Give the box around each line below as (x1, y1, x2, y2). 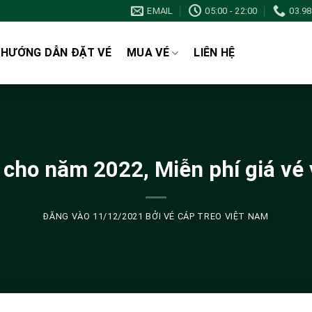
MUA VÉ (127, 46, 169, 59)
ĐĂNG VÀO (43, 211, 93, 222)
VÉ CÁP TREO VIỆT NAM (163, 211, 269, 222)
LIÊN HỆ (194, 46, 235, 59)
